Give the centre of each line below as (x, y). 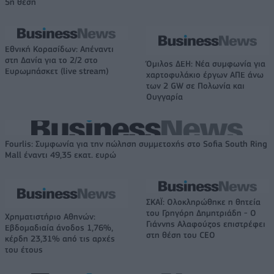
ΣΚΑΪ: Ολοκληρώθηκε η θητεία (203, 202)
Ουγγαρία (165, 96)
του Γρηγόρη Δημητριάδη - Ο (201, 213)
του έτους (24, 249)
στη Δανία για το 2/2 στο (51, 60)
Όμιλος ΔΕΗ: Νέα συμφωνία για (206, 63)
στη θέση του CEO (181, 235)
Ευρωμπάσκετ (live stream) (57, 71)
